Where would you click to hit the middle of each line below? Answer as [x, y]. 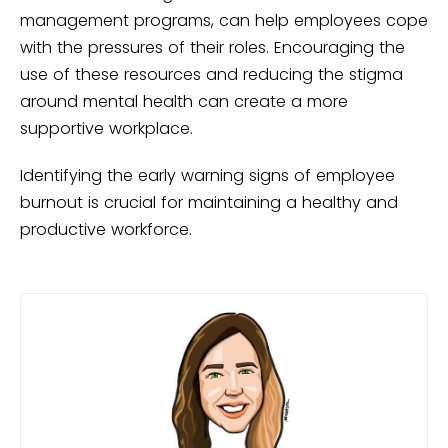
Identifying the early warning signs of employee [207, 176]
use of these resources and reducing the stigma [211, 75]
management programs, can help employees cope [224, 21]
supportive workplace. [106, 129]
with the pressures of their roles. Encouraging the [212, 48]
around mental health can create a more [184, 102]
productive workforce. [106, 230]
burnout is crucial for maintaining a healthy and [209, 203]
